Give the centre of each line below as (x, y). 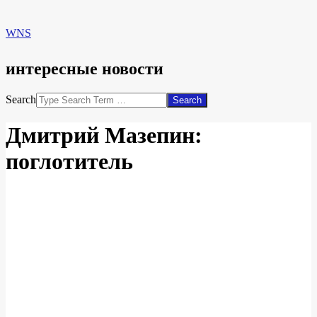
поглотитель (69, 162)
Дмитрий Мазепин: (104, 136)
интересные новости (85, 68)
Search (21, 99)
